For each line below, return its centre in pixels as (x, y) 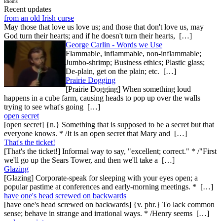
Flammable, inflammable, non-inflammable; (133, 53)
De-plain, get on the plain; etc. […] (121, 71)
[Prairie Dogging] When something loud (128, 89)
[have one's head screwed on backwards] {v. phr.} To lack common (109, 204)
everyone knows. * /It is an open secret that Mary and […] (95, 133)
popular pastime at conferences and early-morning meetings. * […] (109, 186)
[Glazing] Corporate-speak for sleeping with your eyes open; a (101, 178)
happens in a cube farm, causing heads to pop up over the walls (102, 98)
